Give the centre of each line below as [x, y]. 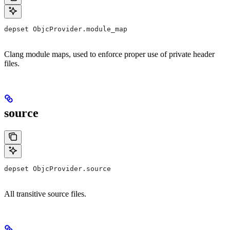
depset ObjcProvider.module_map [66, 29]
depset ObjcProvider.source [57, 168]
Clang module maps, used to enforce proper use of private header [109, 54]
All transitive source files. [45, 194]
